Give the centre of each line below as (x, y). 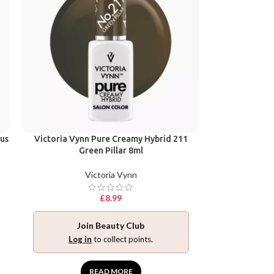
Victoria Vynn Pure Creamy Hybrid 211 (111, 139)
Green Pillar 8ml (111, 150)
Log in (80, 239)
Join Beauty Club (111, 225)
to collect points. (123, 239)
